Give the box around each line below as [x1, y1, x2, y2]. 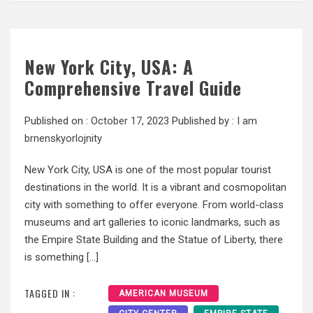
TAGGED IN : [24, 286, 75, 301]
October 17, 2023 [91, 114, 169, 127]
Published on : [24, 114, 91, 127]
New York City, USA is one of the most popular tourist [24, 163, 271, 176]
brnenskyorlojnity [24, 131, 102, 145]
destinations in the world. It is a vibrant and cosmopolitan [24, 180, 286, 194]
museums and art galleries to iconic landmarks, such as [24, 215, 280, 228]
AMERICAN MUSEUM [119, 289, 208, 299]
